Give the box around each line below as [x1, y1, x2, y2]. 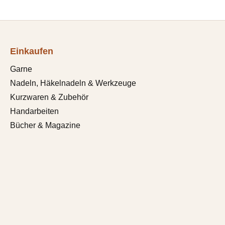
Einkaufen [10, 46, 53, 56]
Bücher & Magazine [10, 121, 80, 130]
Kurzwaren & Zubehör [10, 92, 88, 101]
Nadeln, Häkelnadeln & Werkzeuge [10, 78, 136, 87]
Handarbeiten [10, 106, 59, 116]
